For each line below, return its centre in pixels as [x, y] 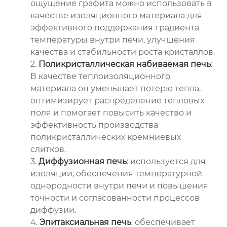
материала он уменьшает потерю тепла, [116, 88]
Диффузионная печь [83, 161]
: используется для [166, 161]
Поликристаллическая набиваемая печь [125, 64]
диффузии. [53, 210]
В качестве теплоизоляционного [100, 76]
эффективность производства [94, 125]
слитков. [48, 149]
